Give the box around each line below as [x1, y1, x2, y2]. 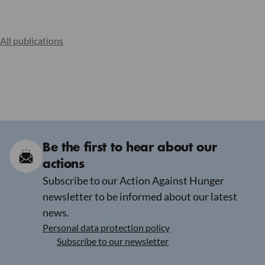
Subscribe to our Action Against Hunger [43, 174, 224, 188]
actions [43, 158, 85, 171]
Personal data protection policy [43, 222, 170, 234]
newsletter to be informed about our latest [43, 190, 237, 203]
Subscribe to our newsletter [57, 235, 169, 247]
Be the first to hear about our [43, 141, 217, 154]
